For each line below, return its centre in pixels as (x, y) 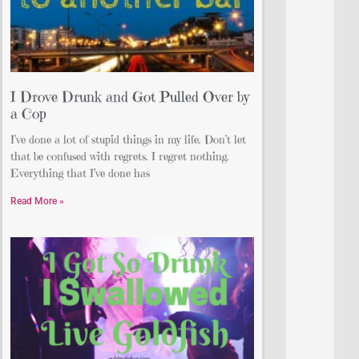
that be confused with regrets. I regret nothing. (120, 157)
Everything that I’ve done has (80, 173)
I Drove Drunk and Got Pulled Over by (130, 97)
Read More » (37, 202)
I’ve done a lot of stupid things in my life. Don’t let (128, 140)
